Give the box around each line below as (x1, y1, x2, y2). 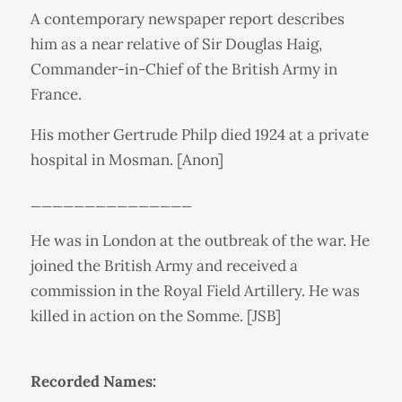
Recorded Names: (30, 371, 156, 391)
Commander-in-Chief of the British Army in (30, 58, 337, 79)
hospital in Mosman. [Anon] (30, 149, 223, 170)
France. (30, 83, 82, 104)
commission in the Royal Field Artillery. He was (30, 280, 360, 301)
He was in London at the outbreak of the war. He (30, 230, 370, 250)
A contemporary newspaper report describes (30, 8, 345, 29)
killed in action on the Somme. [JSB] (30, 305, 281, 326)
